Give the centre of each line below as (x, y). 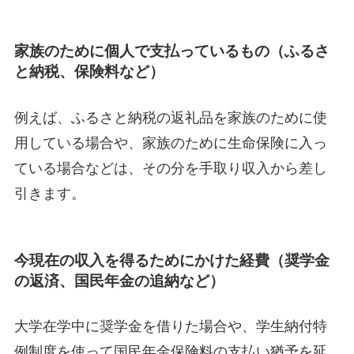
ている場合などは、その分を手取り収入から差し (170, 168)
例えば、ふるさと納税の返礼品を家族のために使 (170, 117)
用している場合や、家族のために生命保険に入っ (170, 143)
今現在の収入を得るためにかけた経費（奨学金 (171, 260)
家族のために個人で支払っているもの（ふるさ (171, 51)
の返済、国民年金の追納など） (119, 281)
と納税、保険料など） (89, 72)
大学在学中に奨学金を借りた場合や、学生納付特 (170, 327)
